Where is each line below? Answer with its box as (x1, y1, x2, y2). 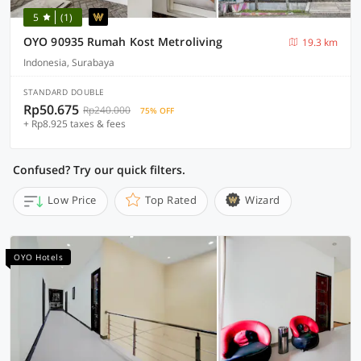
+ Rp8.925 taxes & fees (23, 117, 126, 131)
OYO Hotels (14, 251, 63, 263)
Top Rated (144, 193, 197, 207)
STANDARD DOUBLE (23, 86, 105, 98)
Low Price (48, 193, 97, 207)
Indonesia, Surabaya (23, 56, 114, 69)
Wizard (245, 193, 280, 207)
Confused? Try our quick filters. (13, 162, 185, 177)
